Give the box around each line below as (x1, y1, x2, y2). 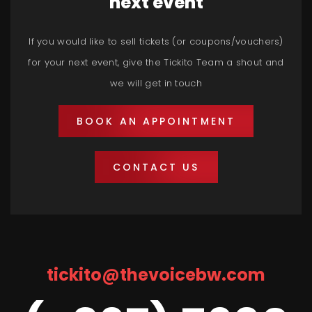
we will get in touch (109, 77, 202, 91)
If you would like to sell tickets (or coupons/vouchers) (29, 35, 283, 49)
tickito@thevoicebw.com (47, 263, 265, 287)
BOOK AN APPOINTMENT (77, 114, 235, 129)
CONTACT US (112, 160, 200, 175)
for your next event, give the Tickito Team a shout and (28, 56, 284, 70)
